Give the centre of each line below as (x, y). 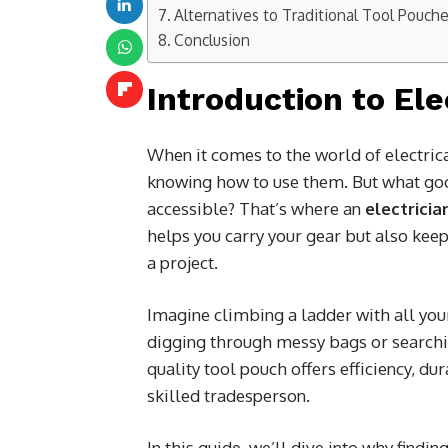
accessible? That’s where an (256, 208)
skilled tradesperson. (228, 395)
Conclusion (212, 39)
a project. (182, 262)
